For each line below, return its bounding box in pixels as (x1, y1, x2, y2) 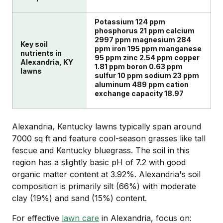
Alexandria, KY (20, 57, 73, 66)
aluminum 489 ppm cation (95, 80, 189, 89)
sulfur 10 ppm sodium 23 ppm (95, 71, 199, 80)
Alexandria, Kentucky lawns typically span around (12, 121, 201, 131)
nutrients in (20, 48, 62, 57)
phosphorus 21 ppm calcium (95, 26, 195, 35)
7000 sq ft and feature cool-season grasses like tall (12, 133, 206, 143)
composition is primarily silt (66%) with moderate (12, 181, 196, 191)
